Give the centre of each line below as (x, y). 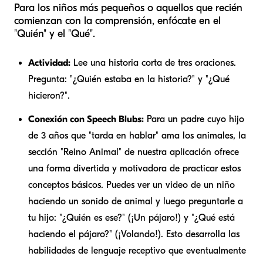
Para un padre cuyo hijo (194, 119)
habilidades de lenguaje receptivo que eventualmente (137, 250)
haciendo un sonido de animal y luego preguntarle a (136, 201)
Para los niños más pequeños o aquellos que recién (128, 8)
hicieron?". (49, 95)
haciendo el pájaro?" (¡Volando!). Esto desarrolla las (134, 234)
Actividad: (49, 63)
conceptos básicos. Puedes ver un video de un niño (131, 185)
